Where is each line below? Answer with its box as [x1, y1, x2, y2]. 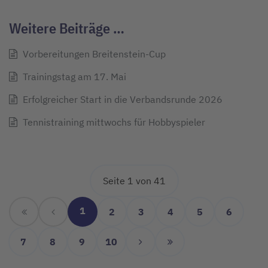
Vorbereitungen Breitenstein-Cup [20, 48, 166, 60]
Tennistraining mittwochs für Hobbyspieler [20, 116, 205, 129]
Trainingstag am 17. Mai [20, 71, 126, 83]
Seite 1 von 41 [102, 175, 166, 187]
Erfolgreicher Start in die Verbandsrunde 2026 [20, 93, 223, 106]
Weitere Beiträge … [9, 19, 124, 38]
